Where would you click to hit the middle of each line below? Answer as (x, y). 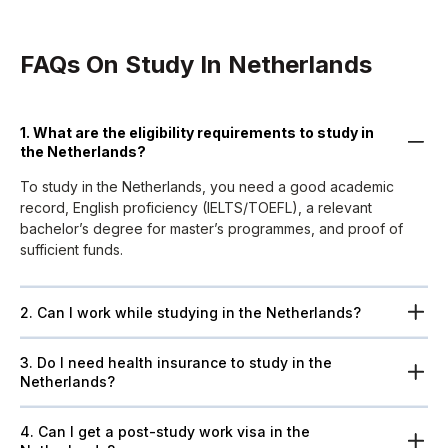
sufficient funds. (71, 249)
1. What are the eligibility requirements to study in (197, 133)
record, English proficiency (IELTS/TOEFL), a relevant (196, 207)
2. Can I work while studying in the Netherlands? (190, 312)
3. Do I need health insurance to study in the (176, 362)
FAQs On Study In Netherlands (196, 64)
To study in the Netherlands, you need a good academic (207, 186)
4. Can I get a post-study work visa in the (165, 432)
